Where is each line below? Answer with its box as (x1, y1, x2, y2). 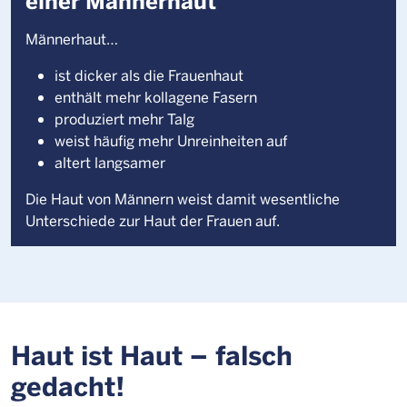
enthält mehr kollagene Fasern (55, 87, 257, 106)
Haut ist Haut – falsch (11, 336, 293, 372)
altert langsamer (55, 153, 169, 172)
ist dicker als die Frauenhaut (55, 65, 243, 84)
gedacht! (11, 367, 124, 403)
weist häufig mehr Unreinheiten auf (55, 131, 288, 150)
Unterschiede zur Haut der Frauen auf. (25, 211, 283, 230)
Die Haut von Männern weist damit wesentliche (25, 189, 340, 208)
